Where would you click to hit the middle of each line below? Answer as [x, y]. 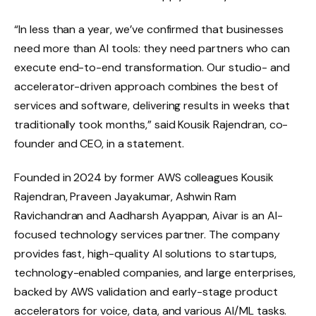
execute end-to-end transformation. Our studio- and [152, 67]
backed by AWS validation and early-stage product [146, 291]
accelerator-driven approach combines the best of [146, 86]
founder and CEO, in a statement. [99, 143]
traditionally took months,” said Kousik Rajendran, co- [151, 124]
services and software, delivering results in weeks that [152, 105]
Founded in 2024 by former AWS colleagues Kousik [144, 177]
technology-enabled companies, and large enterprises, [155, 272]
